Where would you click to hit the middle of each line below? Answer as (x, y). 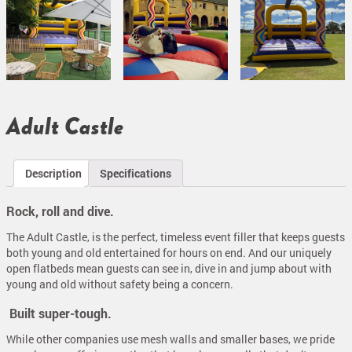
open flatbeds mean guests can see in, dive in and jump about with (169, 269)
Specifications (136, 173)
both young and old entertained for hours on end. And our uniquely (169, 253)
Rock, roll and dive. (60, 211)
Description (53, 173)
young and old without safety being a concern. (120, 284)
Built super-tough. (59, 313)
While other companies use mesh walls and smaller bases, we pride (170, 339)
